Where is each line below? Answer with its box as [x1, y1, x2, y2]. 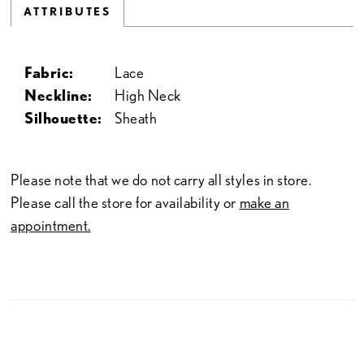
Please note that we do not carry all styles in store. [11, 170, 312, 189]
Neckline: [24, 86, 93, 106]
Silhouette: [24, 109, 102, 128]
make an [239, 193, 290, 212]
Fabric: [24, 63, 74, 83]
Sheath [115, 109, 158, 128]
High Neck [115, 86, 181, 106]
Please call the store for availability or [11, 193, 240, 212]
